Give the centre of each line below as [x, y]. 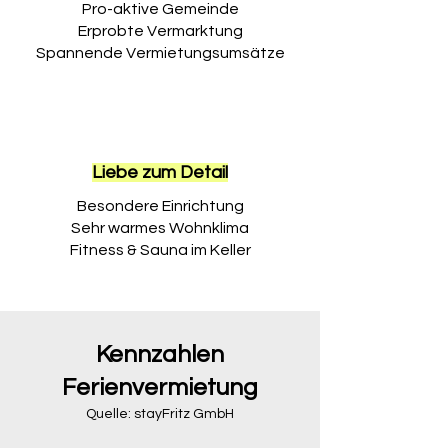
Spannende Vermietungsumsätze [160, 53]
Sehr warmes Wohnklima [160, 228]
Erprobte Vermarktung [160, 31]
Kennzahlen [160, 354]
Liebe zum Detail [160, 172]
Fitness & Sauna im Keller [160, 250]
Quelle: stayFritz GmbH [160, 414]
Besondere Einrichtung [160, 206]
